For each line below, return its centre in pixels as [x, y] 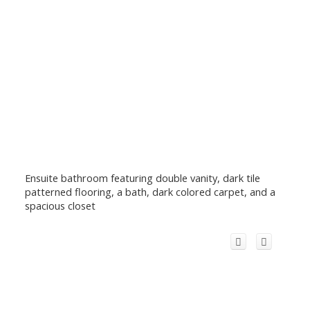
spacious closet [60, 205]
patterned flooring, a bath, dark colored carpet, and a [150, 191]
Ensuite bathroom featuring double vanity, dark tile [142, 177]
